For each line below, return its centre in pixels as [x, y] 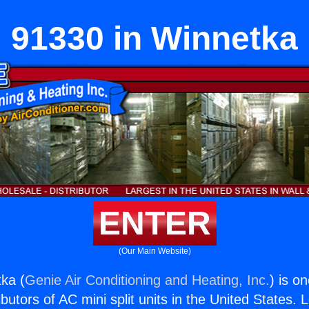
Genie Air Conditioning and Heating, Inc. [148, 280]
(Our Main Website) [154, 251]
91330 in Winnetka [154, 38]
